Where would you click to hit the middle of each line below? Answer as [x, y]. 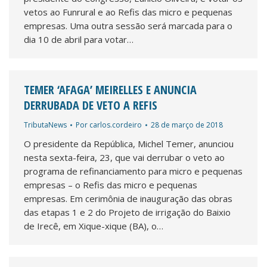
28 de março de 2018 [187, 125]
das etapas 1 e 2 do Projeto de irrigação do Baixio [127, 212]
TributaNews [45, 125]
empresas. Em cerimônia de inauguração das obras [128, 198]
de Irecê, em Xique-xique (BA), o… [94, 226]
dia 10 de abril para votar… [79, 39]
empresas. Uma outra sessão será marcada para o [128, 26]
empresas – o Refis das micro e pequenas [111, 185]
